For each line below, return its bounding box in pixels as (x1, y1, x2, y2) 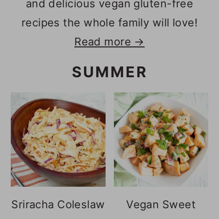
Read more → (74, 35, 145, 48)
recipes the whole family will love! (21, 16, 198, 29)
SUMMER (71, 63, 148, 81)
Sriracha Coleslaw (11, 198, 105, 211)
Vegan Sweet (126, 198, 196, 211)
